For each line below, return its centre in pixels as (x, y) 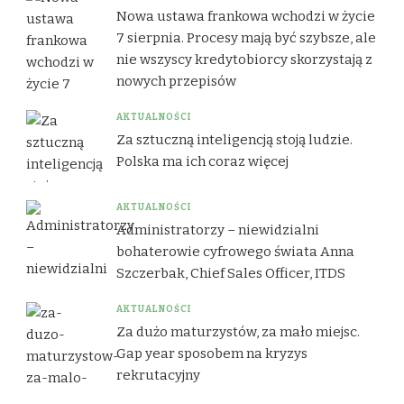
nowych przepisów (176, 82)
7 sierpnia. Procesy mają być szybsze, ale (246, 38)
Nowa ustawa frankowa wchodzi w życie (246, 17)
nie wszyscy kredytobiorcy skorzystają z (244, 60)
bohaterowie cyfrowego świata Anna (235, 252)
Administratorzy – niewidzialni (218, 230)
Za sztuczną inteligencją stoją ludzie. (234, 140)
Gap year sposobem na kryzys (212, 354)
